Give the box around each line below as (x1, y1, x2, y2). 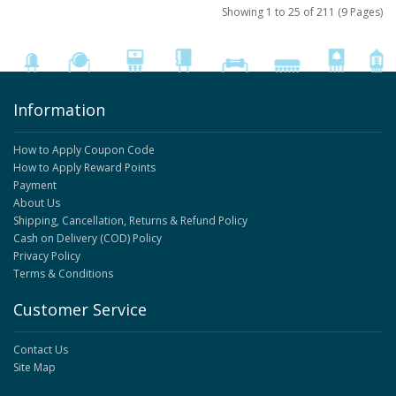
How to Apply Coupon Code (13, 141, 155, 157)
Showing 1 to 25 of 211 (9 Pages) (222, 4, 383, 19)
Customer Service (13, 298, 147, 320)
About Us (13, 194, 60, 210)
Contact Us (13, 341, 68, 357)
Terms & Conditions (13, 265, 113, 281)
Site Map (13, 359, 56, 375)
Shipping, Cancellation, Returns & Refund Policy (13, 212, 247, 228)
